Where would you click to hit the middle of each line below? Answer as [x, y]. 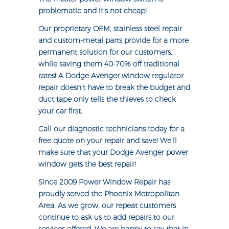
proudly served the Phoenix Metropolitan [109, 194]
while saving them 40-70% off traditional [109, 64]
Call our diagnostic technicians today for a [111, 129]
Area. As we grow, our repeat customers [107, 206]
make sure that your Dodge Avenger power [113, 153]
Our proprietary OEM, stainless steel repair [110, 29]
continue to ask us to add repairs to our [106, 217]
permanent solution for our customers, [105, 52]
